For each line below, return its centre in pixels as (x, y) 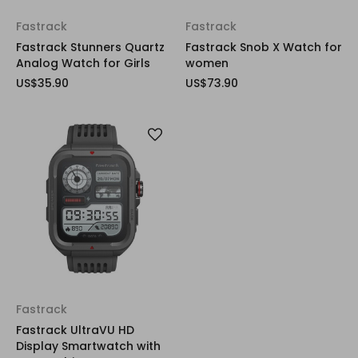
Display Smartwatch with (88, 346)
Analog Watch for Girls (83, 64)
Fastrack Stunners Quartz (90, 48)
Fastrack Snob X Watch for (263, 48)
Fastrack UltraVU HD (75, 330)
